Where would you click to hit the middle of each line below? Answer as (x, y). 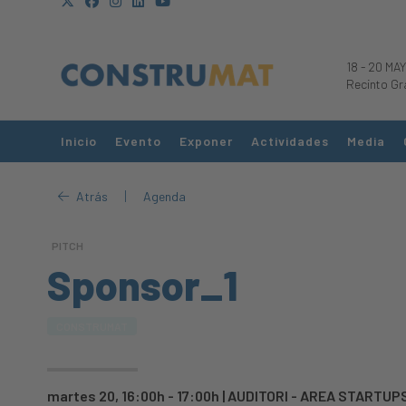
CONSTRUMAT (92, 326)
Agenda (164, 196)
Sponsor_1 (142, 285)
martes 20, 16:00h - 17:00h (133, 396)
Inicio (79, 141)
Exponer (206, 141)
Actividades (290, 141)
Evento (138, 141)
